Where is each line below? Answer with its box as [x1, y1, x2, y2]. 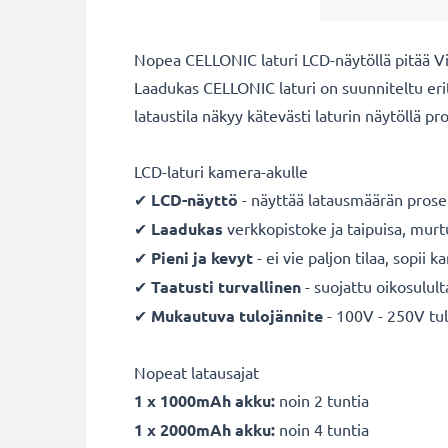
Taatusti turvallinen [151, 275, 301, 297]
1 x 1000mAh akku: [134, 389, 275, 411]
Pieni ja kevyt [151, 246, 253, 268]
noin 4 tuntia [275, 418, 369, 439]
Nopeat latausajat [134, 361, 259, 382]
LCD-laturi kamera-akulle [134, 160, 308, 181]
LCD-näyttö [151, 188, 238, 210]
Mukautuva [151, 304, 235, 326]
